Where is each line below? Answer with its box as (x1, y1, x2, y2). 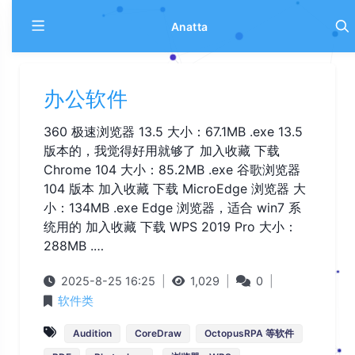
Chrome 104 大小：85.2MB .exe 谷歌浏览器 (44, 162, 300, 177)
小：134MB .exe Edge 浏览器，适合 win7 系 (44, 200, 301, 216)
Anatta (171, 19, 208, 33)
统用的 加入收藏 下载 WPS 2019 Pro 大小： (44, 219, 297, 235)
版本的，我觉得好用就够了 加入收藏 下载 (44, 143, 280, 158)
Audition (73, 327, 112, 339)
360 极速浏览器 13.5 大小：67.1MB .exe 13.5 (44, 124, 303, 139)
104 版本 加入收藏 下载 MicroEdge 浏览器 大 (44, 181, 306, 197)
